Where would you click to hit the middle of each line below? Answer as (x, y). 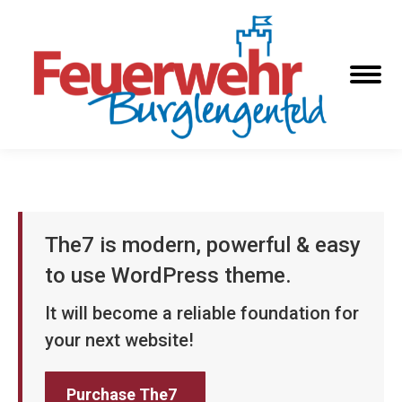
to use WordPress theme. (168, 276)
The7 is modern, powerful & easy (203, 245)
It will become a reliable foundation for (202, 314)
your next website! (119, 341)
